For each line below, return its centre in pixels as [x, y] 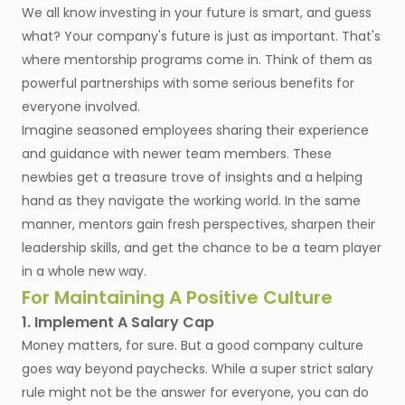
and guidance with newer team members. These [177, 154]
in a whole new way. [84, 272]
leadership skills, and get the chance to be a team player [202, 248]
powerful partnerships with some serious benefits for [188, 84]
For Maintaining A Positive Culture [177, 298]
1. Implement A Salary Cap [118, 323]
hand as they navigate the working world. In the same [191, 201]
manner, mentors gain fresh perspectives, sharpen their [198, 225]
